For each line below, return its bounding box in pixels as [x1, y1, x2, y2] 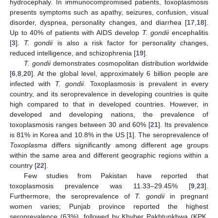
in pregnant [164, 192, 209, 200]
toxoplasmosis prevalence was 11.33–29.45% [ [10, 182, 191, 190]
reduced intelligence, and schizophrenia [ [10, 49, 136, 57]
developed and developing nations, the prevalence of [10, 110, 208, 118]
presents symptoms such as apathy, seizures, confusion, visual [10, 8, 208, 16]
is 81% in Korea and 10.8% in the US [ [10, 130, 128, 139]
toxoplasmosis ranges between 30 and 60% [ [10, 120, 151, 128]
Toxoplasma [10, 141, 47, 149]
